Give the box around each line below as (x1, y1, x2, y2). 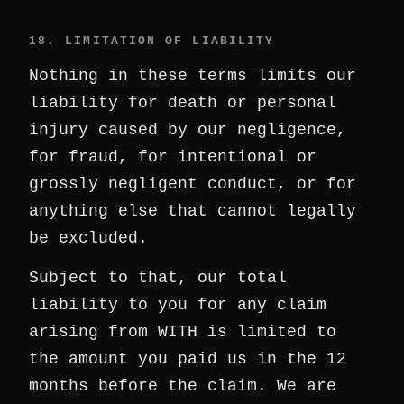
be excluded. (29, 229, 148, 247)
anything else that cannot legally (29, 202, 356, 220)
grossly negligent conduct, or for (29, 175, 356, 193)
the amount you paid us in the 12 (29, 350, 346, 368)
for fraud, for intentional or (29, 148, 317, 166)
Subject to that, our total (29, 269, 287, 287)
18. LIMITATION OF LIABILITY (29, 34, 275, 48)
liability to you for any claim (29, 296, 326, 314)
